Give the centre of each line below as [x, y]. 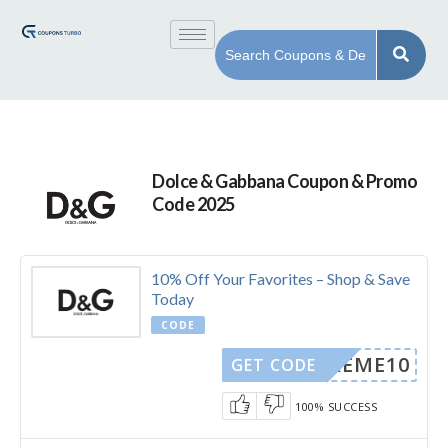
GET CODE [273, 364]
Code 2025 [193, 204]
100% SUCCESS [336, 406]
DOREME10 [352, 364]
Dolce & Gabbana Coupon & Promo [285, 181]
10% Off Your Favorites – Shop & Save [280, 278]
